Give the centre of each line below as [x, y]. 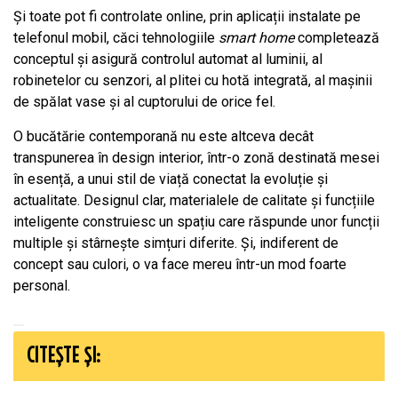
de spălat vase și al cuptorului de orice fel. [144, 101]
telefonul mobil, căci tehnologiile [116, 37]
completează [338, 37]
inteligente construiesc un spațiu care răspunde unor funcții [196, 221]
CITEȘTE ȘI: [64, 355]
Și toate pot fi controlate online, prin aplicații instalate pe [187, 16]
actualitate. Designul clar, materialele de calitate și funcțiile [194, 200]
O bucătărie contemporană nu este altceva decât [163, 136]
